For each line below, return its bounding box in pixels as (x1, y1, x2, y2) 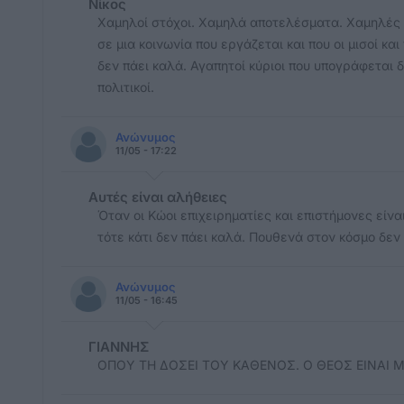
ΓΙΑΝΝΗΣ (88, 338, 149, 355)
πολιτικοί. (97, 79, 154, 95)
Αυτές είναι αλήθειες (88, 188, 227, 206)
